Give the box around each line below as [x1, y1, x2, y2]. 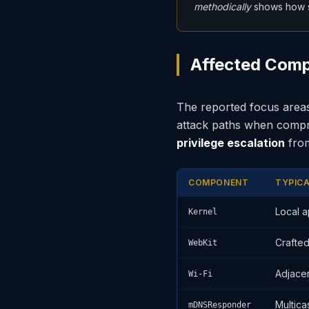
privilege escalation [177, 136, 285, 150]
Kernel [188, 207, 217, 217]
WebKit [188, 238, 217, 248]
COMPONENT [188, 177, 249, 188]
